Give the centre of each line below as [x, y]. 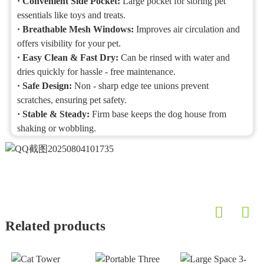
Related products [55, 226]
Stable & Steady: [57, 114]
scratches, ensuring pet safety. [72, 100]
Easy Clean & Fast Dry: [72, 57]
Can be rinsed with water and [176, 57]
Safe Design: [49, 85]
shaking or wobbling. [57, 128]
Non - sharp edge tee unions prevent [142, 85]
